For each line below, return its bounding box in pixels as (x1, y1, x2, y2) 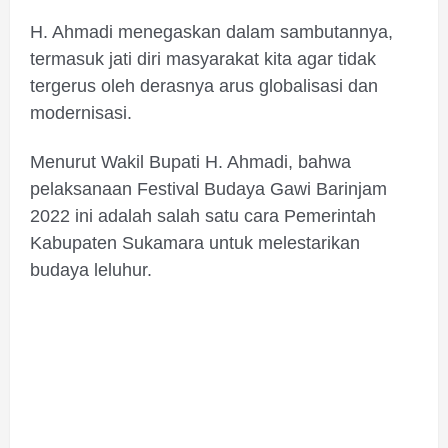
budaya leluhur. (30, 260, 157, 280)
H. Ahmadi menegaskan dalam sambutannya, (30, 22, 393, 42)
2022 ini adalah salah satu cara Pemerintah (30, 206, 376, 226)
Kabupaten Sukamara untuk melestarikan (30, 233, 360, 253)
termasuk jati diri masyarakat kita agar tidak (30, 49, 376, 69)
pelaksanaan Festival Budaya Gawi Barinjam (30, 179, 387, 199)
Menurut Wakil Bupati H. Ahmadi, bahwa (30, 152, 351, 172)
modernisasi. (30, 103, 137, 123)
